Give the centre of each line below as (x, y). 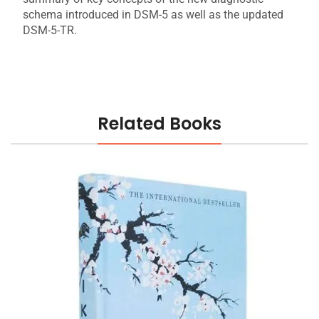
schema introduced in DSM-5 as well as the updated (153, 15)
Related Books (159, 123)
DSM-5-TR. (50, 31)
